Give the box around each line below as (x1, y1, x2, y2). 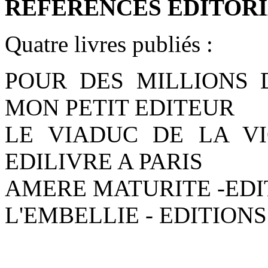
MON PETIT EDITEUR (5, 95, 240, 121)
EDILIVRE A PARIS (5, 148, 203, 175)
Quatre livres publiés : (5, 31, 213, 57)
